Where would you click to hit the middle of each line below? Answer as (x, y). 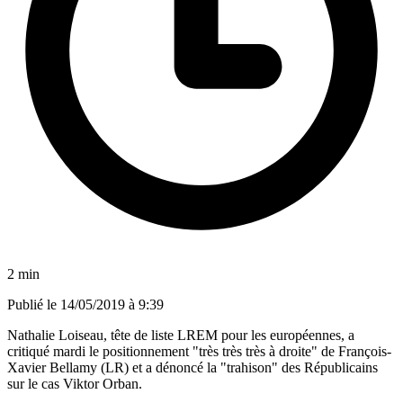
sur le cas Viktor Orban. (75, 383)
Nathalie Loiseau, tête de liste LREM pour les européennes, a (181, 335)
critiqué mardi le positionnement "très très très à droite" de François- (199, 351)
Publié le (34, 304)
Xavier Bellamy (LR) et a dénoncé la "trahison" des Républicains (193, 367)
